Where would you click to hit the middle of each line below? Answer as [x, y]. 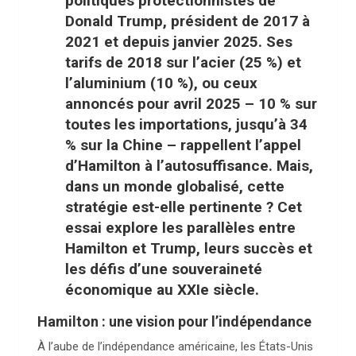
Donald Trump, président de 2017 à [188, 21]
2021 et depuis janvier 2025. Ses [179, 42]
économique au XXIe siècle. [162, 290]
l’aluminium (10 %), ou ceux [161, 83]
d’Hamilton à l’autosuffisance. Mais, [189, 166]
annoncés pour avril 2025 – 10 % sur [191, 104]
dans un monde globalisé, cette [175, 186]
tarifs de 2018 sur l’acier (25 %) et [183, 62]
